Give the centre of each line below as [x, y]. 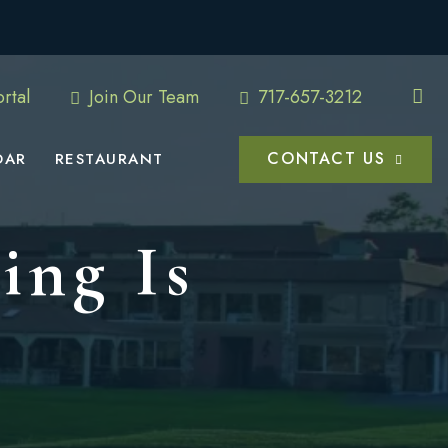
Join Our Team [141, 96]
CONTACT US [326, 158]
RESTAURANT [109, 159]
